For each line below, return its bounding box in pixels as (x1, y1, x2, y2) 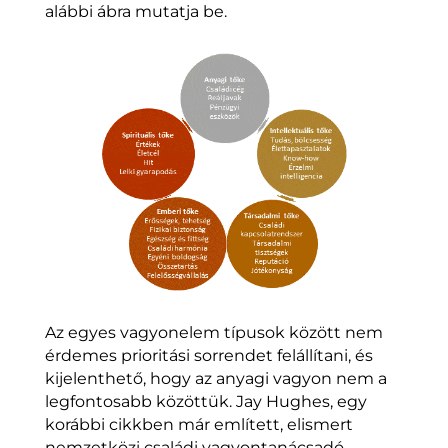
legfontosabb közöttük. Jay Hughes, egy (44, 391, 367, 411)
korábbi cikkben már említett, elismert (44, 414, 353, 434)
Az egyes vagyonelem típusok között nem (44, 322, 383, 342)
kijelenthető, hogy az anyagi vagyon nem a (44, 368, 387, 388)
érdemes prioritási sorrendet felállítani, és (44, 345, 373, 365)
